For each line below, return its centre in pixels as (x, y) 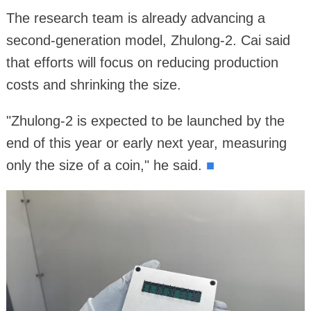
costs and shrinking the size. (93, 85)
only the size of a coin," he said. (106, 166)
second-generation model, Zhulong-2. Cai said (148, 41)
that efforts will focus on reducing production (142, 63)
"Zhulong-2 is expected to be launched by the (145, 121)
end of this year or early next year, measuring (146, 143)
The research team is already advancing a (135, 18)
